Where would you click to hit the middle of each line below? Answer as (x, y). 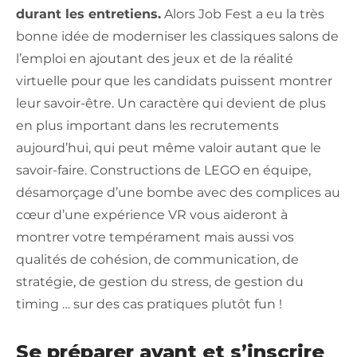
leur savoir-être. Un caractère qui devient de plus (171, 104)
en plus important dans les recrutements (147, 126)
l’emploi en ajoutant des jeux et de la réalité (155, 59)
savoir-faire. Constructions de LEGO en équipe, (163, 171)
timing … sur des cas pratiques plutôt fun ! (149, 304)
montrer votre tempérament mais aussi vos (155, 237)
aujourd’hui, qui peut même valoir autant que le (169, 148)
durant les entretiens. (88, 14)
